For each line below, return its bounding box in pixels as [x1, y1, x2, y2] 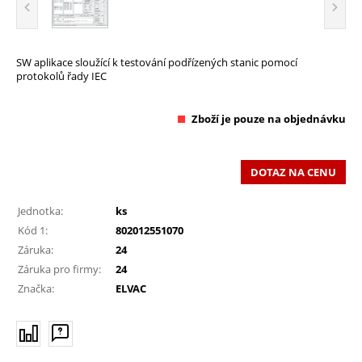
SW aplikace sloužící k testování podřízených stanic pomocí [16, 54, 297, 69]
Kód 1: [18, 222, 48, 238]
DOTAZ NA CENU [250, 164, 336, 179]
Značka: [18, 280, 54, 296]
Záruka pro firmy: [18, 261, 101, 276]
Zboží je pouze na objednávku [192, 111, 346, 126]
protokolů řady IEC [16, 68, 107, 83]
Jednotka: [18, 203, 63, 218]
